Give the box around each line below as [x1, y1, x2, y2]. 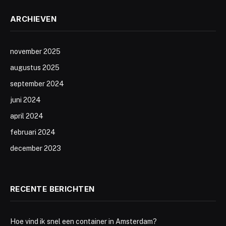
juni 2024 [10, 96, 41, 104]
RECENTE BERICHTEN [10, 184, 95, 194]
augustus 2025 [10, 64, 60, 72]
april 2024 [10, 112, 43, 120]
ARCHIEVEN [10, 14, 57, 24]
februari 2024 [10, 128, 55, 136]
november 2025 [10, 47, 61, 55]
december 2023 [10, 144, 61, 152]
